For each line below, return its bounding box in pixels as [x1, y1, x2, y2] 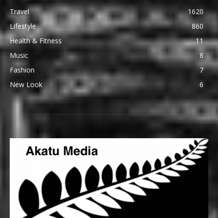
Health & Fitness [10, 36, 62, 46]
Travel [10, 7, 29, 17]
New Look [10, 80, 42, 90]
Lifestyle [10, 21, 36, 31]
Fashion [10, 65, 35, 75]
